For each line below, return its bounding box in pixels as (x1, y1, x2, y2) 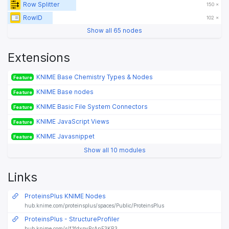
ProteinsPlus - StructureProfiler (25, 215, 120, 223)
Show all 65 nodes (87, 27, 142, 34)
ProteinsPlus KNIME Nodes (25, 192, 106, 200)
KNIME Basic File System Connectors (36, 103, 148, 110)
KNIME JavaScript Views (36, 118, 110, 125)
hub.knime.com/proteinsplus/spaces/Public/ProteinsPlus (25, 202, 165, 209)
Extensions (8, 50, 70, 65)
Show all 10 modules (83, 146, 146, 154)
